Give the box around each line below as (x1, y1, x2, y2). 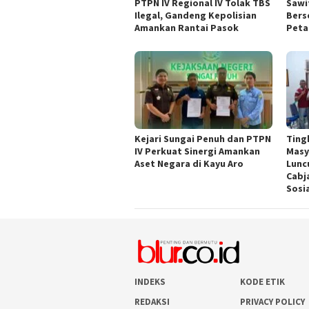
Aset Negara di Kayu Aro (134, 157, 243, 170)
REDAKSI (134, 295, 170, 308)
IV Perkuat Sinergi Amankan (134, 144, 260, 157)
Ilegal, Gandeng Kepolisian (134, 9, 257, 22)
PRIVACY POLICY (240, 295, 306, 308)
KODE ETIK (240, 275, 286, 288)
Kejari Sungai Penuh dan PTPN (134, 132, 271, 145)
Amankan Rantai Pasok (134, 21, 239, 34)
